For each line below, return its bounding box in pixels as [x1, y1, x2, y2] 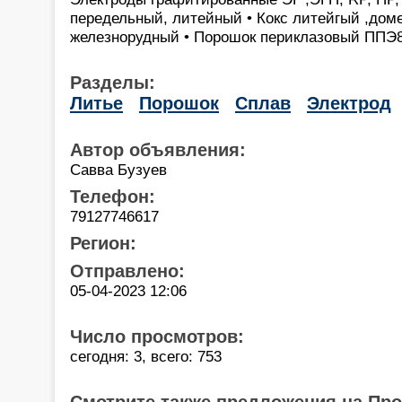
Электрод [307, 92, 391, 113]
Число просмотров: [70, 326, 244, 346]
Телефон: [70, 186, 155, 206]
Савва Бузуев [70, 160, 167, 179]
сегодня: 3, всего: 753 [70, 346, 222, 365]
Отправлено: [70, 260, 185, 281]
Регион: [70, 232, 136, 253]
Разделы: [70, 72, 155, 92]
